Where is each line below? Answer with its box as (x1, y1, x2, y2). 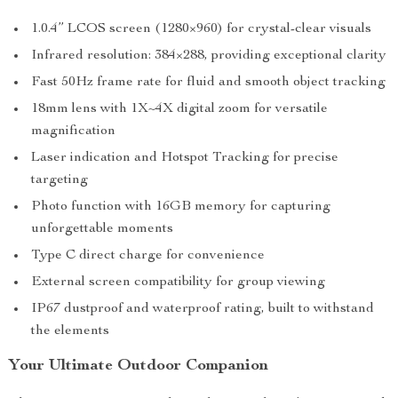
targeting (31, 173, 88, 188)
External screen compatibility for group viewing (31, 275, 325, 291)
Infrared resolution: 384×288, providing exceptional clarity (31, 49, 386, 64)
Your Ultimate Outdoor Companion (9, 358, 268, 375)
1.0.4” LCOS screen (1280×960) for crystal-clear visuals (31, 22, 371, 37)
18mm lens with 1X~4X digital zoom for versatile (31, 102, 328, 117)
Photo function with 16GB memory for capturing (31, 200, 330, 215)
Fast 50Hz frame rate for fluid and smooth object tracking (31, 76, 386, 91)
